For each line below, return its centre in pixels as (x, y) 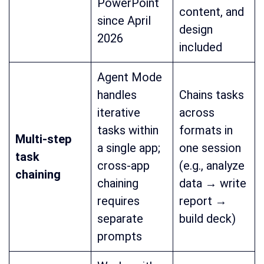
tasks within (128, 131)
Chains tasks (212, 95)
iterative (119, 113)
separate (120, 219)
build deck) (207, 219)
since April (124, 21)
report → (203, 201)
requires (118, 201)
